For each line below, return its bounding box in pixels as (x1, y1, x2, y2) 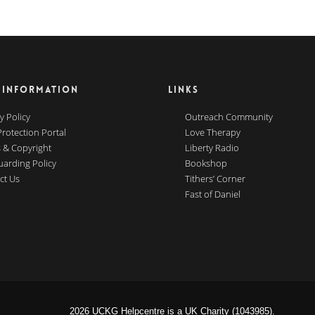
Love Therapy (185, 126, 240, 139)
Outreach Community (185, 110, 273, 123)
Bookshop (185, 157, 227, 169)
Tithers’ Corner (185, 172, 245, 185)
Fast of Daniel (185, 188, 240, 200)
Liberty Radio (185, 141, 239, 154)
